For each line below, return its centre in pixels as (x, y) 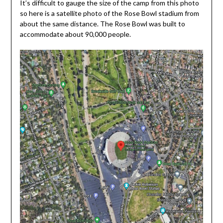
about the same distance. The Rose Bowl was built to (102, 23)
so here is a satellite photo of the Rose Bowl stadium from (109, 13)
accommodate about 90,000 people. (75, 34)
